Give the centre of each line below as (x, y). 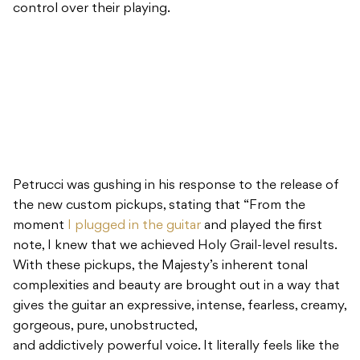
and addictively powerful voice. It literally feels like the (176, 347)
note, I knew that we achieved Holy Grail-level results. (175, 246)
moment (40, 226)
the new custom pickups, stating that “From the (159, 206)
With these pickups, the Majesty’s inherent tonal (160, 266)
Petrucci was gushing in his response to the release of (176, 186)
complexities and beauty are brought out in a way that (176, 286)
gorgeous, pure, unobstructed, (105, 327)
